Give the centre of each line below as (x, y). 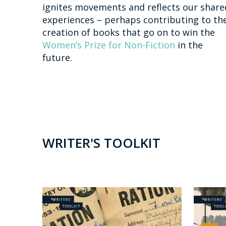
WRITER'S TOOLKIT (101, 143)
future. (57, 58)
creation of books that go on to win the (129, 33)
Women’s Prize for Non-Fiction (109, 45)
